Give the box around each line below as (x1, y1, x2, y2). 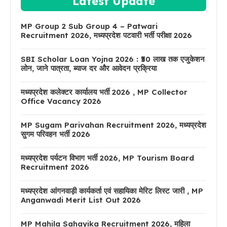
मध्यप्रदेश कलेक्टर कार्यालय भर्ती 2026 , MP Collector (21, 87, 187, 97)
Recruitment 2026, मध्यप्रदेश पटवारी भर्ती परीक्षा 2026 (21, 30, 192, 40)
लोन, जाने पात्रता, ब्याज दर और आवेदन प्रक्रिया (21, 63, 157, 73)
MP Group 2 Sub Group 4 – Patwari (21, 21, 158, 31)
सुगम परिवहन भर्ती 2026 (21, 129, 90, 139)
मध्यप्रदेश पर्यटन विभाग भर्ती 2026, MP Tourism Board (21, 153, 194, 163)
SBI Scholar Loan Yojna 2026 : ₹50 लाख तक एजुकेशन (21, 54, 205, 64)
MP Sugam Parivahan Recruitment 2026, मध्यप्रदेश (21, 120, 206, 130)
